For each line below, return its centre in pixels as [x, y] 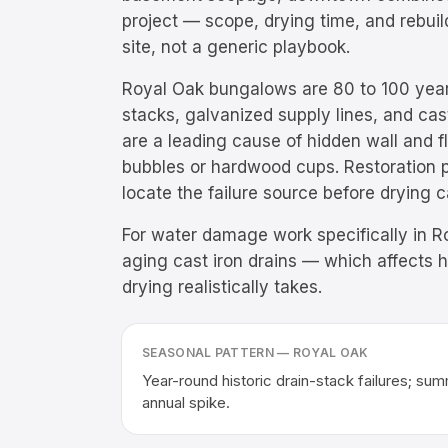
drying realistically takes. [222, 287]
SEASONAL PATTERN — [217, 352]
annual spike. [186, 402]
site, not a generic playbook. [236, 47]
